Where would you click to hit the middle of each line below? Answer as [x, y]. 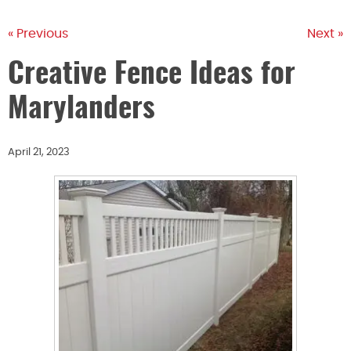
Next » [325, 34]
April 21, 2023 [39, 153]
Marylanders [81, 110]
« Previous [38, 34]
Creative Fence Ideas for [152, 76]
